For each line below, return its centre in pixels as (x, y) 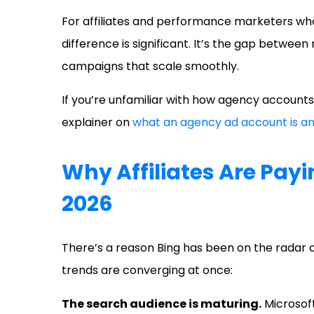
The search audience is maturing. (162, 304)
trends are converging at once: (147, 271)
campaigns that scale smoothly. (150, 67)
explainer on (97, 123)
